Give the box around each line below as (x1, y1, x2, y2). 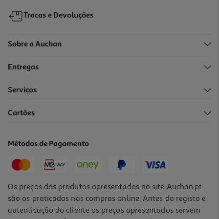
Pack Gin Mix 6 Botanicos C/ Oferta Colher (10, 114, 136, 123)
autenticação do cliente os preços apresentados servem (8, 205, 201, 215)
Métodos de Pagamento (8, 140, 89, 148)
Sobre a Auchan (8, 40, 62, 48)
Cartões (8, 109, 35, 117)
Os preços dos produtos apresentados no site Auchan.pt (8, 181, 202, 192)
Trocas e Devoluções (23, 12, 94, 20)
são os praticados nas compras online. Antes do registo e (8, 193, 206, 203)
